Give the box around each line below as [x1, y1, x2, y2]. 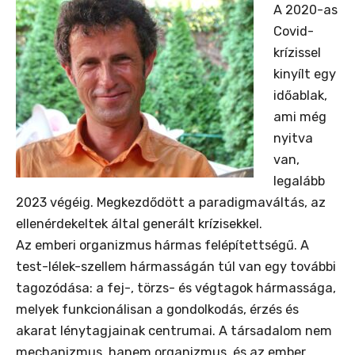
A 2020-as [273, 2, 338, 18]
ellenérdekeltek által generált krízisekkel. [16, 216, 262, 232]
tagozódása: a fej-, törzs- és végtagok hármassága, [16, 281, 336, 296]
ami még [273, 109, 326, 125]
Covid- [273, 24, 314, 40]
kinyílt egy [273, 67, 336, 82]
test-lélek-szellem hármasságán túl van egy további [16, 259, 336, 275]
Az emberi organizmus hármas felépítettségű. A [16, 238, 309, 254]
